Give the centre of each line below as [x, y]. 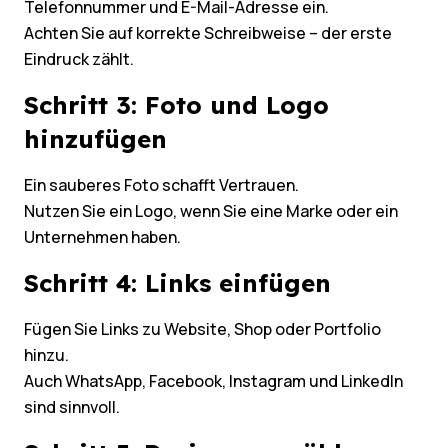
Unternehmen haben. [102, 237]
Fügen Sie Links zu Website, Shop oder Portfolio [202, 329]
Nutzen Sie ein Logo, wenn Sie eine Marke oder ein [211, 211]
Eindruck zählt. [79, 59]
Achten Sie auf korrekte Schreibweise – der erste [208, 33]
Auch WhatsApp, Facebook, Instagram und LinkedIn [213, 381]
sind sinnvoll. [72, 407]
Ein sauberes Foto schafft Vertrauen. [161, 185]
